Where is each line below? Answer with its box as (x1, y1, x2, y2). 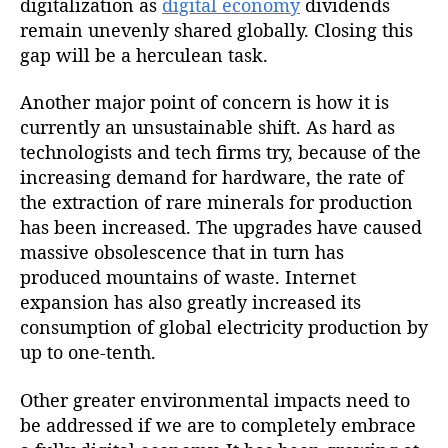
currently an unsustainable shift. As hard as (20, 115, 395, 140)
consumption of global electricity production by (20, 315, 428, 340)
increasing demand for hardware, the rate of (20, 165, 404, 190)
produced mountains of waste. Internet (20, 265, 356, 290)
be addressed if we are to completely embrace (20, 412, 416, 437)
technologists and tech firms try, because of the (20, 140, 421, 165)
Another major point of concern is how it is (20, 90, 389, 115)
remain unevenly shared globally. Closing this (20, 17, 413, 42)
